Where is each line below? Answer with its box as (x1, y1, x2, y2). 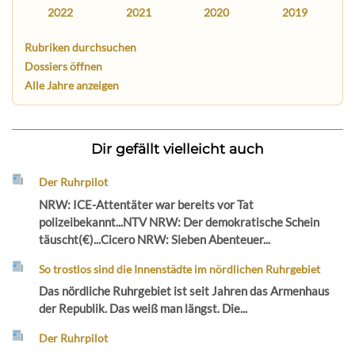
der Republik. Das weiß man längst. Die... (39, 301, 248, 316)
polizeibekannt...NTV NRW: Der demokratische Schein (39, 214, 320, 229)
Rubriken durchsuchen (25, 40, 137, 54)
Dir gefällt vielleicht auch (91, 139, 264, 157)
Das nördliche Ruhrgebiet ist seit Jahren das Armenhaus (39, 284, 330, 299)
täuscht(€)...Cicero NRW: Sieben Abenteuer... (39, 231, 271, 246)
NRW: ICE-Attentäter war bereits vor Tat (39, 197, 254, 212)
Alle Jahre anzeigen (25, 78, 120, 92)
